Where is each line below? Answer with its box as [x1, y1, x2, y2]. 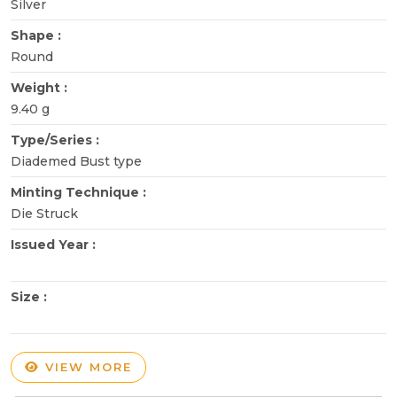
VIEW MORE [40, 359, 132, 374]
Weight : [11, 79, 71, 96]
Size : [11, 288, 51, 305]
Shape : [11, 27, 65, 43]
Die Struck [11, 205, 78, 222]
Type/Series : [11, 131, 103, 148]
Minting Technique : [11, 183, 150, 200]
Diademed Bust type [11, 152, 142, 169]
